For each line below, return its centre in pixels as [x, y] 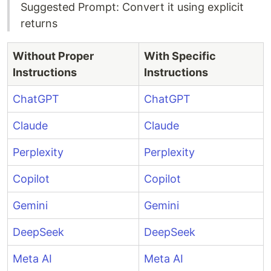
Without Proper [53, 56]
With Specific [180, 56]
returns [39, 24]
